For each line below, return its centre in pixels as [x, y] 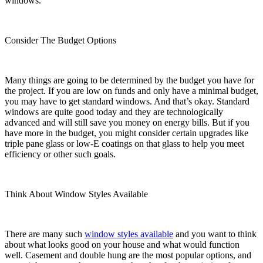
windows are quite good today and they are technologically [114, 112]
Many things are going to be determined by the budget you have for [129, 80]
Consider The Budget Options [60, 40]
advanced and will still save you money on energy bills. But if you [127, 122]
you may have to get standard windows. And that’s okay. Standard [127, 101]
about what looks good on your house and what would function [122, 244]
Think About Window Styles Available [76, 194]
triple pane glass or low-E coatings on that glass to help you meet [124, 143]
